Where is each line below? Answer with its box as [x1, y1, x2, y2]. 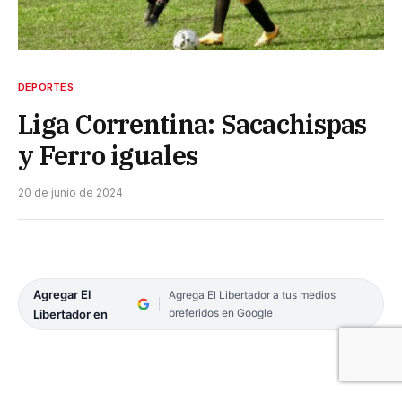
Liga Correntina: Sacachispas [18, 107, 367, 142]
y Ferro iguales [18, 138, 198, 173]
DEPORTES [18, 81, 74, 94]
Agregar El [33, 287, 91, 302]
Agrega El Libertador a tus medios [168, 288, 336, 302]
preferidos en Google [168, 306, 273, 320]
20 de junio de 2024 [18, 186, 123, 200]
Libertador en [33, 307, 108, 322]
